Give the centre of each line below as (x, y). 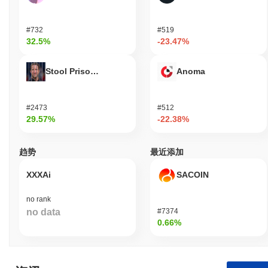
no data (43, 212)
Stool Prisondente (82, 71)
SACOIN (193, 174)
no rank (39, 199)
